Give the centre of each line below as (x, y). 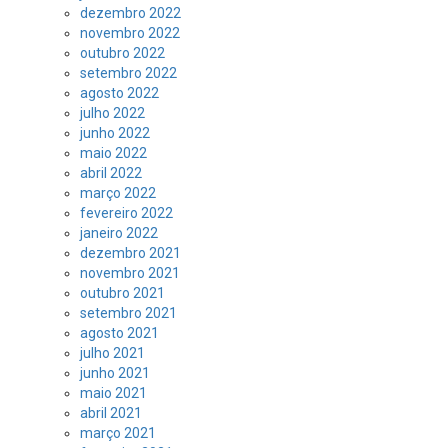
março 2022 (118, 193)
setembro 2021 (128, 313)
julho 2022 (112, 113)
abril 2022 (111, 173)
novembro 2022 (130, 33)
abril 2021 (111, 413)
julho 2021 (112, 353)
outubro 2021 (122, 293)
